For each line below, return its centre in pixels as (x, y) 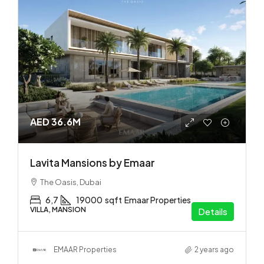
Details (213, 211)
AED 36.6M (55, 121)
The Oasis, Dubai (71, 182)
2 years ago (214, 250)
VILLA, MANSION (58, 209)
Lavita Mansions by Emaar (93, 162)
